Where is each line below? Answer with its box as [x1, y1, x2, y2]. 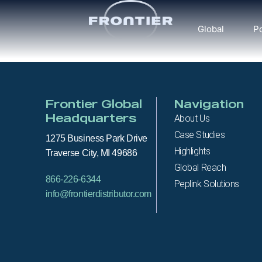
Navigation [174, 96, 244, 112]
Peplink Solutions [174, 178, 240, 190]
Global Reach [174, 162, 226, 174]
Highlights [174, 146, 211, 157]
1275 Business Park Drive [45, 133, 147, 144]
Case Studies [174, 129, 225, 141]
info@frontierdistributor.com [45, 189, 156, 199]
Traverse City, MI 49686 [45, 148, 137, 158]
